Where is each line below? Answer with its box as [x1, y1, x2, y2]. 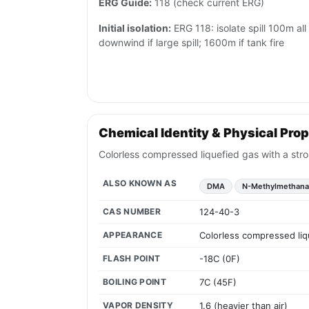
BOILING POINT [103, 277, 166, 288]
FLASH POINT [103, 253, 161, 264]
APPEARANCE [103, 230, 162, 241]
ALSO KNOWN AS [103, 178, 177, 189]
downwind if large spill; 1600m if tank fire [99, 37, 284, 49]
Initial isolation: [99, 22, 171, 34]
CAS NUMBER [103, 206, 161, 217]
